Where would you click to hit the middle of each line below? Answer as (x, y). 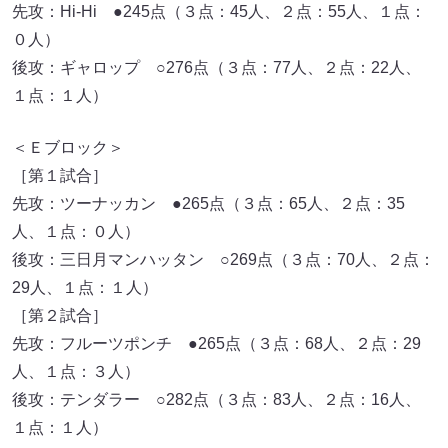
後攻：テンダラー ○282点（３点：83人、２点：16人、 (216, 399)
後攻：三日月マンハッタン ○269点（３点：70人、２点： (223, 259)
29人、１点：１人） (85, 287)
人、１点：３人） (76, 371)
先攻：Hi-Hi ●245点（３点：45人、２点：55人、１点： (219, 11)
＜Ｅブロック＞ (68, 147)
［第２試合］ (60, 315)
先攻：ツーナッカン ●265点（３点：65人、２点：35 (208, 203)
